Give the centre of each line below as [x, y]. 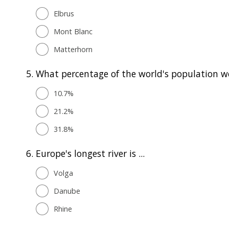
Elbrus [64, 13]
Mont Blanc [73, 31]
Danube [67, 191]
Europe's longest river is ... [90, 153]
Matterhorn [73, 49]
